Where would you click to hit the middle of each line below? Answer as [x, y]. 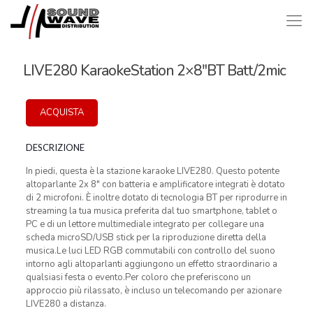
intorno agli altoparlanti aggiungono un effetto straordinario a [151, 264]
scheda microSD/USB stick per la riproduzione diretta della [146, 238]
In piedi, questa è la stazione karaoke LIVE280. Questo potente [152, 171]
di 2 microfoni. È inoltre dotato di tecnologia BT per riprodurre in [156, 198]
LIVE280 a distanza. [66, 304]
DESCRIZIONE [55, 147]
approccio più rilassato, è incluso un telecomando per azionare [153, 291]
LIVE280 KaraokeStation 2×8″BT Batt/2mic [154, 71]
